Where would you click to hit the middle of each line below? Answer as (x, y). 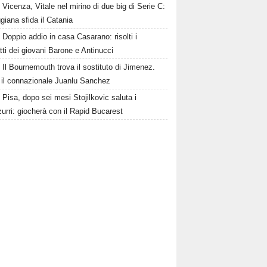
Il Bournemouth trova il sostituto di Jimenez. (79, 67)
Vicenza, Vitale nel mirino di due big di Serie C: (84, 6)
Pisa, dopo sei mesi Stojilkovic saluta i (70, 97)
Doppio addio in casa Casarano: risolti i (70, 37)
